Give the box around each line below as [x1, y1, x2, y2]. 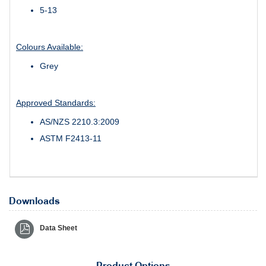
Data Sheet [40, 223, 77, 232]
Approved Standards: [16, 97, 96, 107]
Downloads [9, 195, 60, 207]
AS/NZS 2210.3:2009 [40, 116, 119, 126]
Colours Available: [16, 42, 83, 52]
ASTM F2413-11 [40, 133, 102, 143]
